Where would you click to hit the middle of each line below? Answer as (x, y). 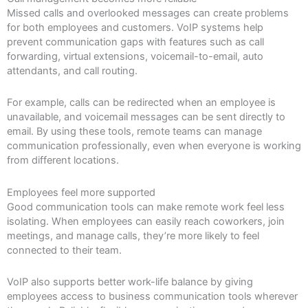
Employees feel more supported (81, 192)
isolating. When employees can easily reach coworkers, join (146, 221)
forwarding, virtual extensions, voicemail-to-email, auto (135, 56)
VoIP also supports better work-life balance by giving (130, 282)
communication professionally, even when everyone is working (154, 146)
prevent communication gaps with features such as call (135, 42)
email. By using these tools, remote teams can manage (134, 132)
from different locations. (63, 161)
